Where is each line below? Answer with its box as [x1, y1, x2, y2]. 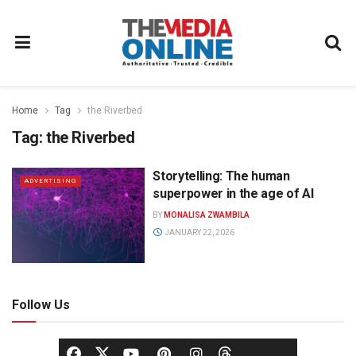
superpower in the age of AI [153, 186, 314, 201]
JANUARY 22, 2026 [162, 228, 234, 237]
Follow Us [12, 296, 70, 312]
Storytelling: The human [153, 168, 290, 184]
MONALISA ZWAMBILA [164, 211, 250, 219]
